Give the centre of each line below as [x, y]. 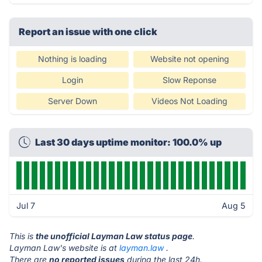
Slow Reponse [189, 80]
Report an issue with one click [88, 32]
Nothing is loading [73, 59]
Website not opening [189, 59]
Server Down [73, 101]
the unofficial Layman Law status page [114, 236]
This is [23, 236]
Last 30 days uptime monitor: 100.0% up [128, 142]
